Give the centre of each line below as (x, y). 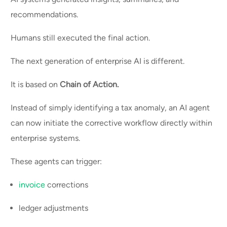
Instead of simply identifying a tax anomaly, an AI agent (110, 108)
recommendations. (46, 15)
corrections (68, 185)
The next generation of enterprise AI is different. (99, 61)
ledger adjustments (55, 208)
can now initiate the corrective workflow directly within (112, 123)
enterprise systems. (47, 138)
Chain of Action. (89, 85)
